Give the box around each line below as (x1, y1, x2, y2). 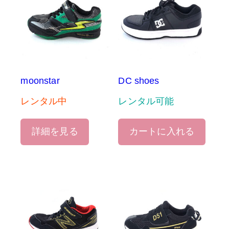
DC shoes (118, 75, 159, 86)
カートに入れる (129, 126, 195, 137)
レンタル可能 (118, 96, 174, 106)
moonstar (20, 75, 60, 86)
